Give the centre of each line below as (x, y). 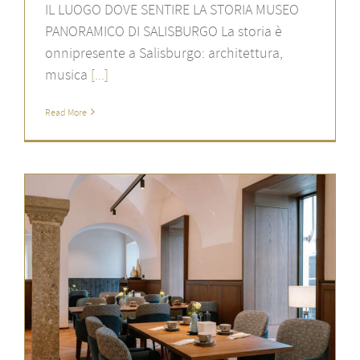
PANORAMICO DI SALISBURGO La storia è (163, 31)
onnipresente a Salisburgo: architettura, (164, 52)
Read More (65, 112)
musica (66, 74)
